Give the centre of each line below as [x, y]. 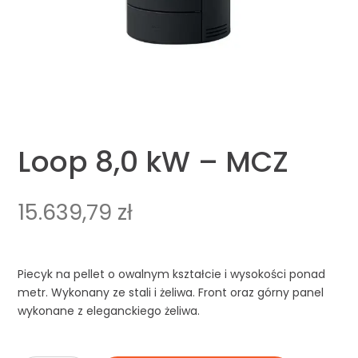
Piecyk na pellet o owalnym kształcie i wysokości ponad [172, 274]
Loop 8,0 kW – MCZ [153, 162]
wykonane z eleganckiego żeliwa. [109, 311]
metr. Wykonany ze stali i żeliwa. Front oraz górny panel [171, 293]
